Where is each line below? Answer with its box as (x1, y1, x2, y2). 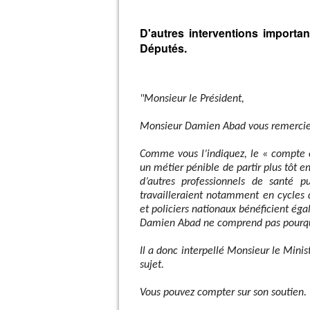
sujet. (140, 259, 164, 271)
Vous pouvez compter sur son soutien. (140, 287, 307, 298)
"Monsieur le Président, (140, 93, 244, 104)
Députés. (140, 40, 187, 56)
